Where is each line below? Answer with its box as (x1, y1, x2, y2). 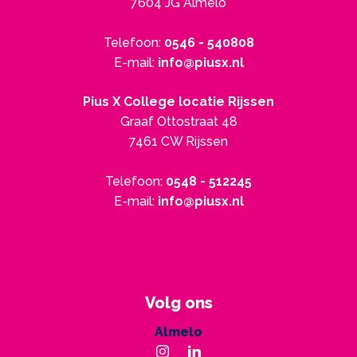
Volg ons (144, 293, 213, 312)
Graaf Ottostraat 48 (120, 114, 237, 129)
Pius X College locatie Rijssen (83, 94, 274, 109)
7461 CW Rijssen (129, 134, 228, 149)
